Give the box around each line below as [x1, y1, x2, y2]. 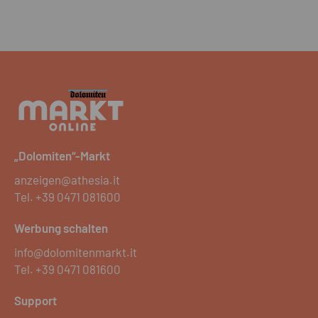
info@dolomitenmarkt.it [14, 245, 137, 260]
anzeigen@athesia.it [14, 172, 120, 187]
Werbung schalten [14, 221, 108, 236]
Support [14, 293, 57, 308]
